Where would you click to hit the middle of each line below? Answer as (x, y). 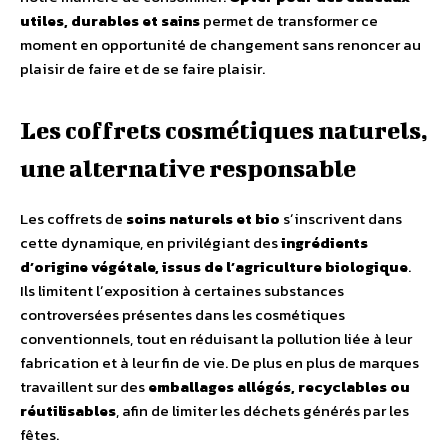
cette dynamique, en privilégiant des (150, 243)
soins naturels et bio (203, 219)
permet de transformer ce (289, 21)
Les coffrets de (73, 219)
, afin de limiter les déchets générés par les (262, 411)
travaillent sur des (84, 387)
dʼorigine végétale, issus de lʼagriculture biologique (214, 267)
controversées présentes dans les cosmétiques (182, 315)
